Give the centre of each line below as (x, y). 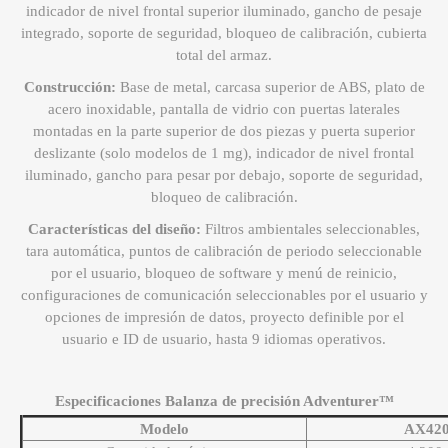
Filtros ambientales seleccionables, (312, 229)
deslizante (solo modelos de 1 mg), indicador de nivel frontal (224, 153)
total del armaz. (224, 55)
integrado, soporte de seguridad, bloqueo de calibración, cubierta (224, 33)
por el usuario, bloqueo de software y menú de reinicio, (224, 273)
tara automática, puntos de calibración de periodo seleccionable (224, 251)
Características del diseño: (116, 229)
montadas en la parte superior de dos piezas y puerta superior (224, 131)
